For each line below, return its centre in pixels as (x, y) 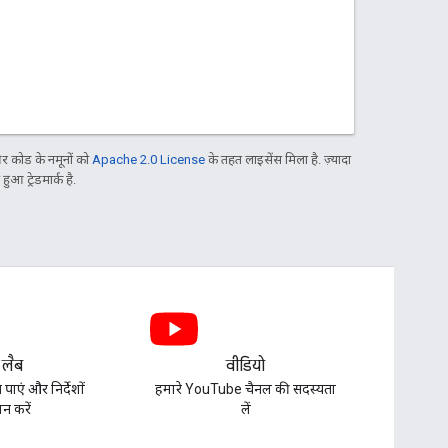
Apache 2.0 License (148, 159)
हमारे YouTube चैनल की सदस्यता (246, 389)
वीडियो (246, 366)
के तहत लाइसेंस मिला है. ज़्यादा (278, 159)
